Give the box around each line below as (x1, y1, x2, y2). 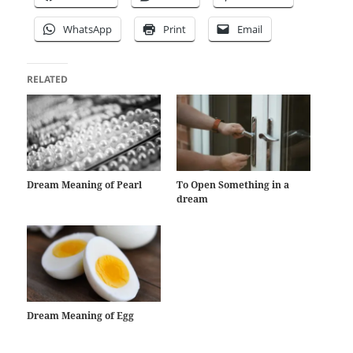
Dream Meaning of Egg (27, 308, 135, 322)
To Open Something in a (176, 177, 289, 191)
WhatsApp (63, 21, 113, 36)
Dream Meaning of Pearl (27, 177, 143, 191)
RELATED (27, 72, 69, 86)
